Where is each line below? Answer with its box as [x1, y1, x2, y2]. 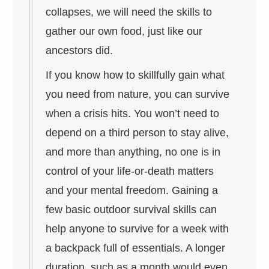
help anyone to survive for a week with [46, 222, 229, 235]
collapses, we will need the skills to [46, 6, 213, 19]
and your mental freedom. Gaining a [46, 184, 219, 196]
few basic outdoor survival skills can [46, 203, 217, 216]
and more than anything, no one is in [46, 145, 221, 158]
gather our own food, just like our [46, 25, 203, 38]
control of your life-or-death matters [46, 165, 214, 177]
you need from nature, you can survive [46, 88, 230, 100]
